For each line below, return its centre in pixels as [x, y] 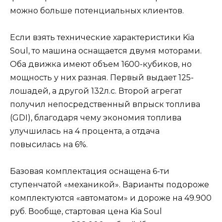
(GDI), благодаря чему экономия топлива [96, 117]
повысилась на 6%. [49, 144]
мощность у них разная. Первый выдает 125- [102, 77]
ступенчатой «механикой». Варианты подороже [110, 184]
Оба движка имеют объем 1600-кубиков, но [101, 64]
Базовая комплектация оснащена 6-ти [90, 171]
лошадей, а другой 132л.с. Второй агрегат [96, 91]
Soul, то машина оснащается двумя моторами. [106, 51]
